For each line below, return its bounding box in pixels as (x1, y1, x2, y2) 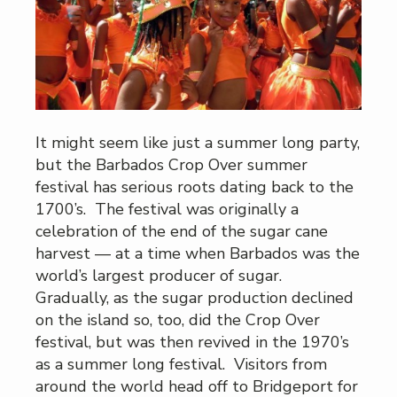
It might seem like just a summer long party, (35, 132, 360, 154)
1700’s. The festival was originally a (35, 198, 299, 221)
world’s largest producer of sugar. (35, 265, 286, 287)
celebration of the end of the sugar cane (35, 221, 328, 243)
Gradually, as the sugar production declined (35, 287, 354, 309)
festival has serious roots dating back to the (35, 176, 354, 198)
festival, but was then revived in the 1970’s (35, 331, 349, 354)
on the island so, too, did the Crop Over (35, 309, 320, 331)
